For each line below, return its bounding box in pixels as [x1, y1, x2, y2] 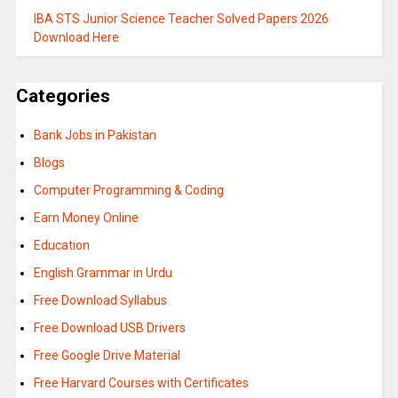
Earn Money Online [33, 210, 139, 225]
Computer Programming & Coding [33, 182, 224, 197]
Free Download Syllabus [33, 292, 167, 307]
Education [33, 237, 90, 252]
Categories [15, 85, 110, 107]
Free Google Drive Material [33, 347, 180, 362]
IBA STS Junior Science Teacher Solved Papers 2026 [33, 12, 329, 27]
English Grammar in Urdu [33, 265, 172, 280]
